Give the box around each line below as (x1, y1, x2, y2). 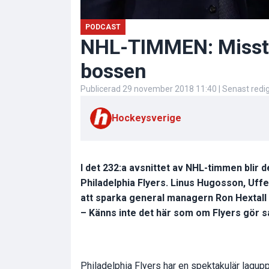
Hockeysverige (112, 112, 181, 124)
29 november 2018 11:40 (122, 83, 217, 94)
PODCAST (85, 22, 121, 31)
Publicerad (80, 83, 122, 94)
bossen (80, 58, 147, 83)
